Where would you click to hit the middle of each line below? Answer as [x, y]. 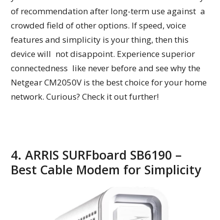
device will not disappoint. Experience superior [103, 54]
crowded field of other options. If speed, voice [99, 26]
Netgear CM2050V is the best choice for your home [109, 82]
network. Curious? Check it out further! [85, 97]
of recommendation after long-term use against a [108, 11]
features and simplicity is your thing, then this [100, 40]
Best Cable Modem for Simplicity [106, 170]
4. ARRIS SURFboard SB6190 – [96, 155]
